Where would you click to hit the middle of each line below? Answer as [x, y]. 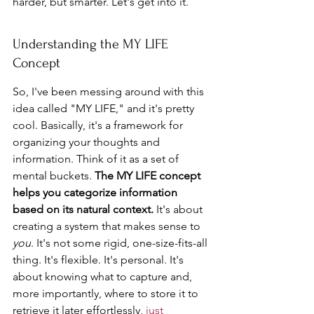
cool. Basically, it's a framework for [99, 125]
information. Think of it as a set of [97, 159]
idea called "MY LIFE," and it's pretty [105, 108]
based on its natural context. [83, 209]
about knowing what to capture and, [104, 277]
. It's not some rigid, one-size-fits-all [121, 243]
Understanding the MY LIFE [92, 44]
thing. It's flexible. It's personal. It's [100, 260]
